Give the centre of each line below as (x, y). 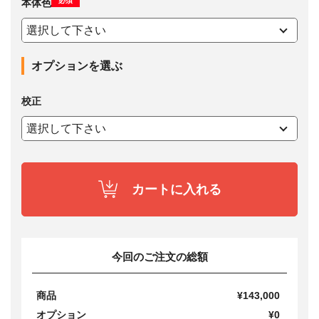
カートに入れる (176, 189)
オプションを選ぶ (77, 66)
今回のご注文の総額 (159, 256)
